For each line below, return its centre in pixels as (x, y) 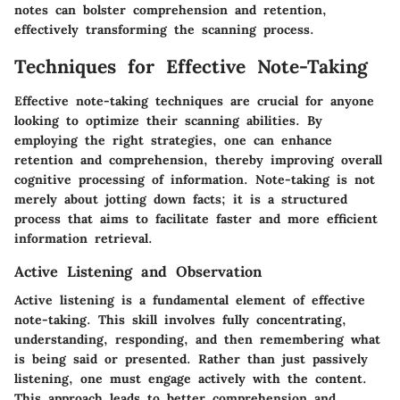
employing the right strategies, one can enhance (173, 140)
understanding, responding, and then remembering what (197, 339)
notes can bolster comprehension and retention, (171, 10)
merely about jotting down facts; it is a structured (181, 199)
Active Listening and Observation (138, 271)
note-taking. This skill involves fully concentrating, (180, 319)
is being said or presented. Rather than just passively (191, 358)
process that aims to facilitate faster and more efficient (196, 218)
